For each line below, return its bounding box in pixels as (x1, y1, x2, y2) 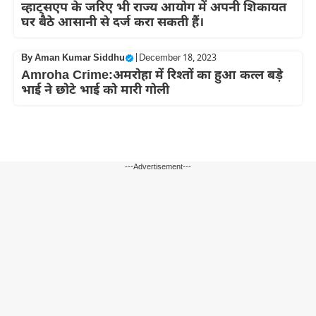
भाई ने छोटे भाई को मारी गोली (21, 83, 169, 99)
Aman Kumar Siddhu (35, 52, 125, 65)
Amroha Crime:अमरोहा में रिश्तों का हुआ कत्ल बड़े (21, 68, 283, 85)
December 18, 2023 (139, 52, 217, 65)
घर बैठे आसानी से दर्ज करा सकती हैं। (21, 15, 204, 32)
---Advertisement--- (125, 162, 191, 173)
